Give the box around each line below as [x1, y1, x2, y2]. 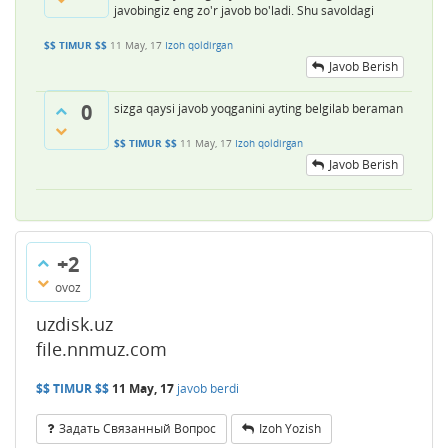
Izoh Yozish [259, 419, 321, 437]
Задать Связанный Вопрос [59, 419, 216, 437]
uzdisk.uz [36, 311, 113, 336]
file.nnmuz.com [36, 336, 167, 361]
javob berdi [177, 380, 239, 398]
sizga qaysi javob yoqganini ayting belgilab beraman [114, 99, 403, 117]
